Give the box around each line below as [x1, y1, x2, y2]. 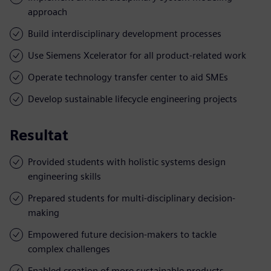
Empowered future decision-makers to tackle [28, 228, 217, 240]
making [28, 206, 59, 218]
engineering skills [28, 170, 101, 182]
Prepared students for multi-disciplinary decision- [28, 192, 235, 204]
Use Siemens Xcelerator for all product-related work [28, 49, 246, 61]
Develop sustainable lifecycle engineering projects [28, 93, 237, 105]
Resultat [10, 126, 68, 144]
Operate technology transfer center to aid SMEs [28, 71, 228, 83]
